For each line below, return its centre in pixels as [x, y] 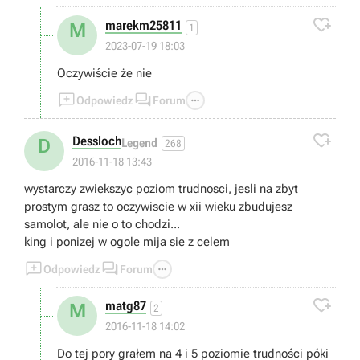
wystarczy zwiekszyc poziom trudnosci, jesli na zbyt [161, 189]
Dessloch [97, 141]
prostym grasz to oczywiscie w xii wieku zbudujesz [158, 207]
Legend [139, 143]
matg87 [126, 306]
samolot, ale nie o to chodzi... [102, 225]
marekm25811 [143, 26]
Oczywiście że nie [104, 74]
